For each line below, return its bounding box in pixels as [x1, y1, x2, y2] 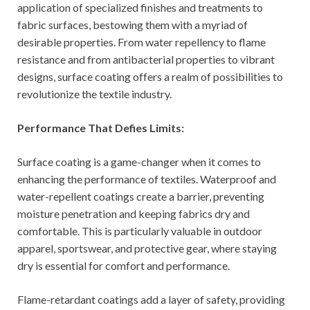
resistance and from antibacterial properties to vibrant [17, 52, 275, 66]
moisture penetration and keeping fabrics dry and [17, 206, 250, 220]
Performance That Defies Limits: [17, 120, 184, 134]
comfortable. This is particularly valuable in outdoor [17, 224, 262, 237]
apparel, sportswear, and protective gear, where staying [17, 241, 277, 255]
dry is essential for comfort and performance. [17, 258, 230, 272]
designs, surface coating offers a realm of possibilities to [17, 69, 283, 83]
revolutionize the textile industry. [17, 86, 172, 100]
